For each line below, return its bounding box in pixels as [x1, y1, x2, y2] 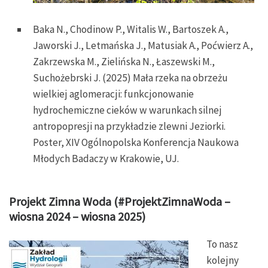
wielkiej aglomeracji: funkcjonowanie [33, 87, 194, 100]
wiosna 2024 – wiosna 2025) [9, 208, 145, 224]
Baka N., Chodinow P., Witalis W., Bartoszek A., [33, 22, 229, 36]
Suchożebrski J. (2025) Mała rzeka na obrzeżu [33, 71, 228, 84]
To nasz [206, 237, 239, 251]
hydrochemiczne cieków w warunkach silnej [33, 103, 222, 117]
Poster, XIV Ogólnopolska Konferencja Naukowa [33, 135, 239, 149]
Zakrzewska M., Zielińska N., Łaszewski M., [33, 54, 215, 68]
